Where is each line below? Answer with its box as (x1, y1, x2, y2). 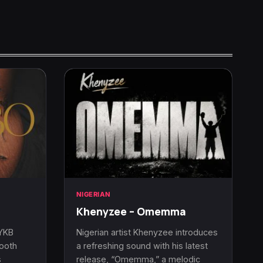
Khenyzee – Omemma (76, 204, 186, 218)
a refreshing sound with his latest (76, 240, 208, 251)
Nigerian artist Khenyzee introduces (76, 227, 218, 237)
